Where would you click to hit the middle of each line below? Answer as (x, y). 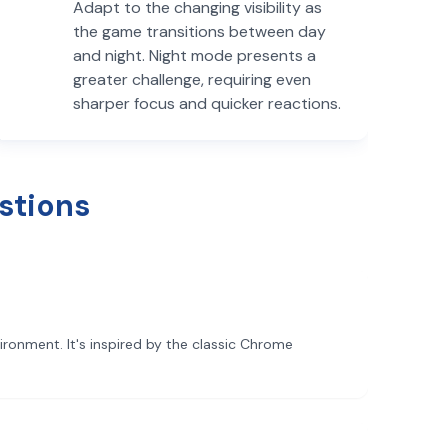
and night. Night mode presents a (195, 55)
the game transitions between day (200, 31)
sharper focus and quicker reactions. (207, 103)
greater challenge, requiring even (192, 79)
